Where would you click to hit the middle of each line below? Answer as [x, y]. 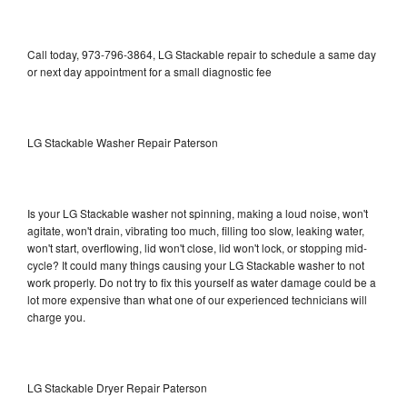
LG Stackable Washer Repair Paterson [123, 142]
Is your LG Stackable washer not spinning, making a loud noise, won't [198, 213]
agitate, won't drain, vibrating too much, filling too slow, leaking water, [196, 230]
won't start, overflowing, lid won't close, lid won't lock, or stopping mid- [197, 247]
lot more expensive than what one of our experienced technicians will [197, 299]
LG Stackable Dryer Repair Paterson [117, 387]
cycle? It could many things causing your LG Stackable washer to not [196, 264]
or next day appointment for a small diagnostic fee [149, 71]
